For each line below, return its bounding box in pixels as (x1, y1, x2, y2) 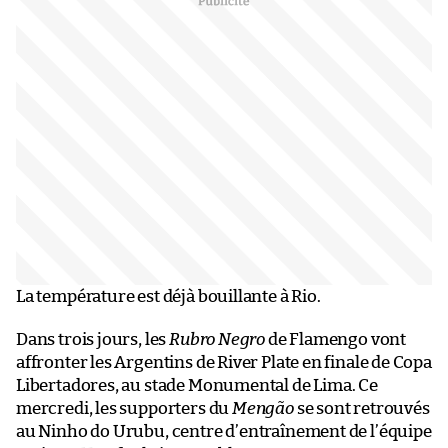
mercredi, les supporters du (16, 399, 232, 417)
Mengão (231, 399, 294, 417)
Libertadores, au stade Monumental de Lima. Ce (16, 376, 378, 394)
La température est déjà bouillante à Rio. (16, 287, 321, 305)
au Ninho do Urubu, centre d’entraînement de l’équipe (16, 422, 432, 440)
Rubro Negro (169, 330, 266, 348)
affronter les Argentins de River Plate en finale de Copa (16, 353, 432, 371)
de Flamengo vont (265, 330, 407, 348)
